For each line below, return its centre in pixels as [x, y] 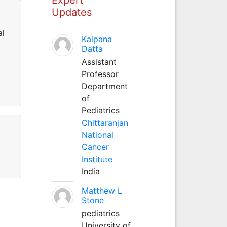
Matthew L [102, 190]
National [97, 135]
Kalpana [97, 39]
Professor [100, 74]
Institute [97, 159]
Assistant [99, 62]
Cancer [95, 147]
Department [104, 86]
